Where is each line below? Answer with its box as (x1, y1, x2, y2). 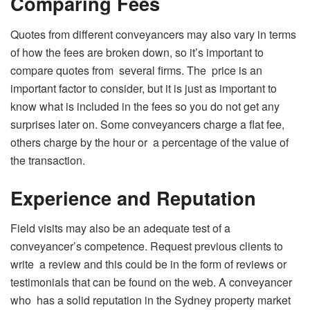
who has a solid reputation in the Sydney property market (10, 292, 291, 309)
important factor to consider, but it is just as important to (10, 80, 277, 96)
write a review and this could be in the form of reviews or (10, 256, 286, 273)
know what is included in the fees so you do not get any (10, 98, 280, 114)
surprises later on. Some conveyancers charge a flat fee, (10, 116, 284, 132)
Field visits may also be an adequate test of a (10, 220, 230, 237)
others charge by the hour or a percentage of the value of (10, 134, 289, 150)
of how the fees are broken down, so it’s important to (10, 44, 264, 60)
